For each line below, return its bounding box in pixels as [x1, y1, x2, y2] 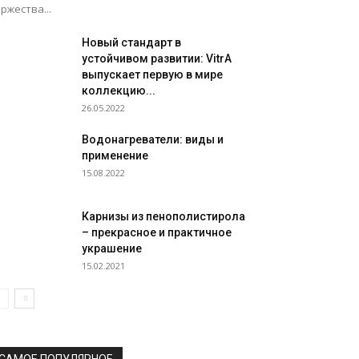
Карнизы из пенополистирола [82, 210, 245, 223]
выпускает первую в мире [82, 68, 223, 81]
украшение [82, 242, 142, 255]
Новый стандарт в [82, 36, 181, 49]
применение [82, 149, 148, 162]
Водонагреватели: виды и [82, 133, 224, 146]
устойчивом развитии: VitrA [82, 52, 232, 65]
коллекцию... [82, 84, 155, 97]
